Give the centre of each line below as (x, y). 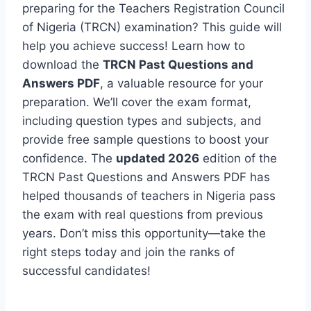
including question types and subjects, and (142, 120)
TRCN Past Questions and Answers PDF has (146, 177)
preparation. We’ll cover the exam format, (137, 102)
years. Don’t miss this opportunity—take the (144, 233)
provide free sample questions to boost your (145, 139)
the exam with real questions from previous (143, 214)
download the (62, 64)
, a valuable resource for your (182, 83)
